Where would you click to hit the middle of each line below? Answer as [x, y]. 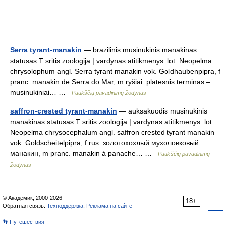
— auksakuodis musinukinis [162, 111]
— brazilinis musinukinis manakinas [139, 50]
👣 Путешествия [23, 222]
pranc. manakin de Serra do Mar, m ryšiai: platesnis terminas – [110, 82]
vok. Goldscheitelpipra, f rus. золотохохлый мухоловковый [104, 143]
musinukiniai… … [41, 92]
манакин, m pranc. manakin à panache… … [84, 153]
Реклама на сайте [109, 206]
